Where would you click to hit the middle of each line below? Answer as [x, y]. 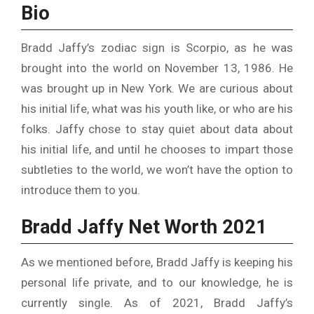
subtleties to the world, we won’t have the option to [157, 170]
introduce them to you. [81, 190]
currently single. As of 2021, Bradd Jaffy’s [157, 302]
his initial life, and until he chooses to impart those [157, 150]
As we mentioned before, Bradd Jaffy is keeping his [157, 262]
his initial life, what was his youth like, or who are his [157, 109]
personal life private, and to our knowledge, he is [157, 282]
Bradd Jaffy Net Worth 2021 [144, 227]
